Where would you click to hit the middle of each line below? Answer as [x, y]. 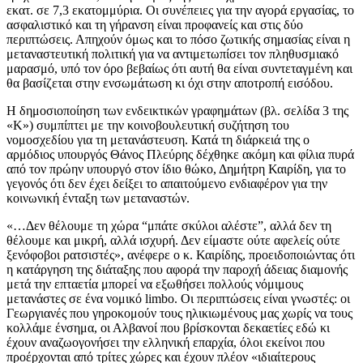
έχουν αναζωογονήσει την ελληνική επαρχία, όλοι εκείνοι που [166, 342]
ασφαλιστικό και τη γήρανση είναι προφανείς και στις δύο [155, 24]
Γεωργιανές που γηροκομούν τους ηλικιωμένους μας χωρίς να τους [179, 313]
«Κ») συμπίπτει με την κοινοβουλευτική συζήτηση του [148, 125]
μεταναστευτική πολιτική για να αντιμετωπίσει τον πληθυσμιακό [173, 53]
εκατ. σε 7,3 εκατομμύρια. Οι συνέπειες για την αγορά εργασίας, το [180, 10]
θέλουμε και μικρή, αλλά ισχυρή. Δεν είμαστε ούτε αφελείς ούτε [173, 240]
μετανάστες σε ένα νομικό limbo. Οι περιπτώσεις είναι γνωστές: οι [178, 298]
